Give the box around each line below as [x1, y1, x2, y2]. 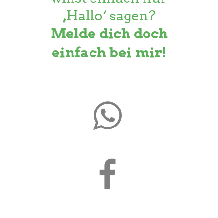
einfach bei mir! [51, 44, 167, 61]
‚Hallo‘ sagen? [62, 7, 156, 24]
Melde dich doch [50, 25, 168, 42]
